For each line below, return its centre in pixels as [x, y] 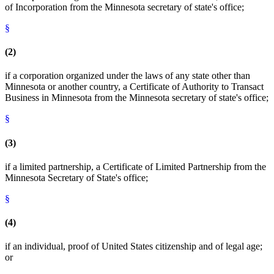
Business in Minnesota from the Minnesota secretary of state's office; [137, 98]
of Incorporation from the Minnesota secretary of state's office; [124, 7]
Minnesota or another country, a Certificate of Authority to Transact [134, 87]
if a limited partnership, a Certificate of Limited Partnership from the [135, 166]
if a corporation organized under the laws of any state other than [128, 76]
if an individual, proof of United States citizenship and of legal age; [134, 246]
